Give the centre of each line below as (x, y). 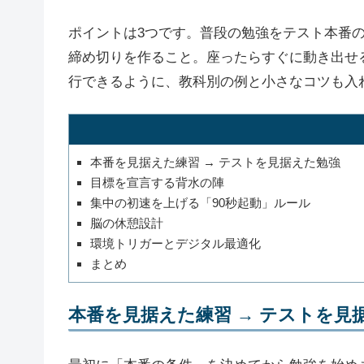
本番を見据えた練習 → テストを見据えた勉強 (216, 162)
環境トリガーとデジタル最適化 (176, 244)
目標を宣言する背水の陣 (158, 182)
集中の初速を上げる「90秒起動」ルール (201, 203)
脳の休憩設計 (127, 223)
